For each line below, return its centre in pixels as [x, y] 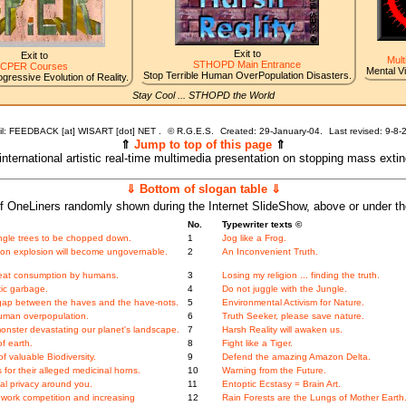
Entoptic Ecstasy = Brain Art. [281, 384]
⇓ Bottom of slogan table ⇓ [203, 189]
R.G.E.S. [195, 131]
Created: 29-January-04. [272, 131]
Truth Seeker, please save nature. [293, 316]
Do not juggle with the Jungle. [284, 289]
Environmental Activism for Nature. [293, 303]
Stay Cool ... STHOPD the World [203, 96]
